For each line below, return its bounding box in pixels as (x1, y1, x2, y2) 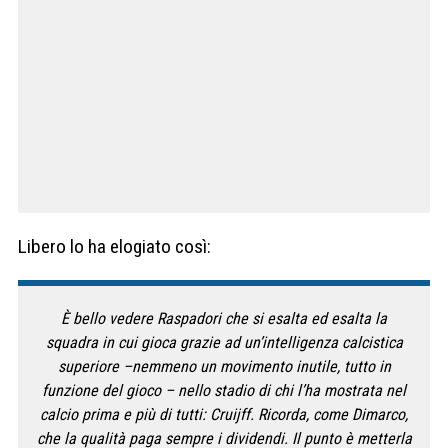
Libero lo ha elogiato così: (18, 234, 211, 258)
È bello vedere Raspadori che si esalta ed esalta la (61, 308, 387, 328)
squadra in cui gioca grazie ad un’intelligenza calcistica (45, 332, 403, 352)
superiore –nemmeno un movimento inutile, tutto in (57, 356, 391, 376)
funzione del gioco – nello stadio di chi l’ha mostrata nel (42, 380, 406, 400)
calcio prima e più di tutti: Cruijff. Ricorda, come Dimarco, (40, 404, 408, 424)
